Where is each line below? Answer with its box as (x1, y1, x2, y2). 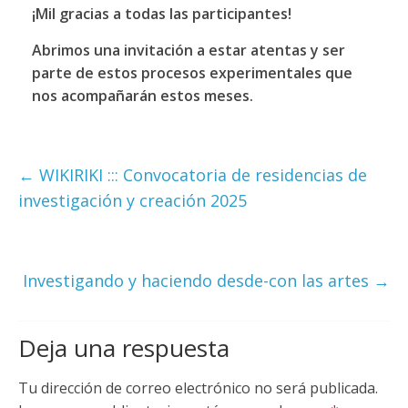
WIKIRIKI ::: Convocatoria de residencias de (34, 164, 367, 187)
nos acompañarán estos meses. (31, 86, 253, 107)
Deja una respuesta (17, 331, 229, 365)
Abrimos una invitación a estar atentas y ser (31, 40, 345, 61)
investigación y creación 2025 (17, 189, 247, 212)
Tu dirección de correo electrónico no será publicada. (17, 378, 378, 399)
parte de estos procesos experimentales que (31, 63, 352, 84)
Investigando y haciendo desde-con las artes (23, 270, 374, 292)
